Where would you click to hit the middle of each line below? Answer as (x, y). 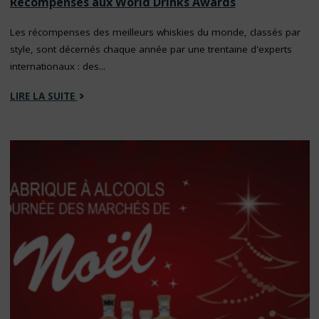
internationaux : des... (57, 66)
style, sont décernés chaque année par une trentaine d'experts (151, 49)
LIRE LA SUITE (43, 96)
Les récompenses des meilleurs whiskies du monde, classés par (155, 32)
